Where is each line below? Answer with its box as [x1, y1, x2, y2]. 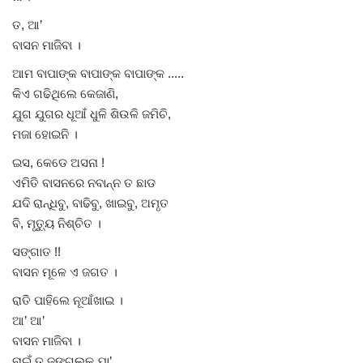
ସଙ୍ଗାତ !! [12, 244, 61, 258]
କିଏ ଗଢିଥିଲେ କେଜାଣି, [12, 86, 118, 100]
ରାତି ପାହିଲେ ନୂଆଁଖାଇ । [12, 293, 123, 307]
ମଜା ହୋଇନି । [12, 126, 78, 141]
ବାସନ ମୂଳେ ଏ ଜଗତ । [12, 264, 117, 279]
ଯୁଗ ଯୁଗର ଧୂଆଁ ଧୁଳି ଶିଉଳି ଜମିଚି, [12, 106, 171, 121]
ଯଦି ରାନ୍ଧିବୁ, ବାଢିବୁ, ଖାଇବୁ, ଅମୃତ [12, 195, 169, 210]
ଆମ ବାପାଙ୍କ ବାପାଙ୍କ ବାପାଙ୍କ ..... [12, 66, 184, 80]
